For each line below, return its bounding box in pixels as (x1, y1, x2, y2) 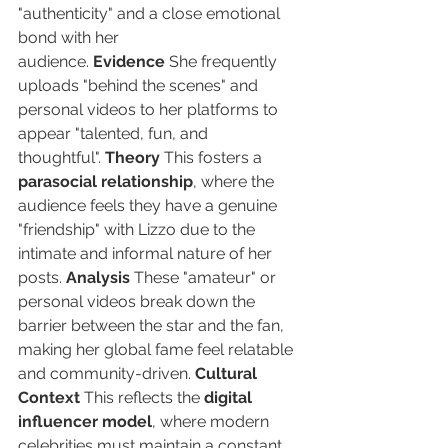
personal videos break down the (18, 292, 259, 312)
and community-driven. (18, 364, 195, 384)
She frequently (165, 52, 281, 72)
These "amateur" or (130, 268, 280, 288)
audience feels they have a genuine (18, 196, 281, 216)
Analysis (66, 268, 130, 288)
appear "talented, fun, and (18, 124, 212, 144)
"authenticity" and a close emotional (18, 4, 284, 24)
